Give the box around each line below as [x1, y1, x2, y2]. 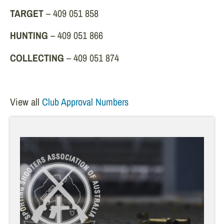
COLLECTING [10, 50, 64, 64]
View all [10, 95, 42, 109]
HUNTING [10, 28, 48, 42]
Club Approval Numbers [42, 95, 128, 109]
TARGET [10, 6, 43, 20]
